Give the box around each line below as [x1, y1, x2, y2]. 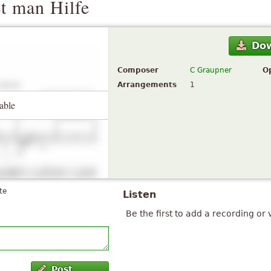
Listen [123, 189, 156, 200]
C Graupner [190, 66, 232, 75]
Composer [117, 66, 158, 75]
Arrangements [117, 80, 177, 90]
